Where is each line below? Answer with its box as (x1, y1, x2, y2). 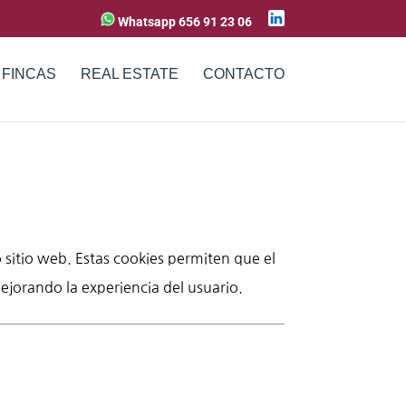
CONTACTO (202, 66, 285, 82)
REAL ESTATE (80, 66, 179, 82)
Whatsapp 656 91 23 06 (114, 14, 252, 29)
